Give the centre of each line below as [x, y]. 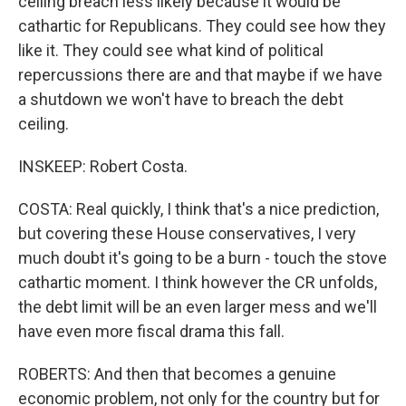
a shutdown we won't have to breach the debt [181, 100]
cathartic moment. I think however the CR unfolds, [198, 283]
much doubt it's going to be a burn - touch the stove [203, 258]
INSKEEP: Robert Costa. [103, 167]
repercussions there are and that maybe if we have [200, 75]
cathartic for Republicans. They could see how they [202, 26]
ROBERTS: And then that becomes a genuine [177, 374]
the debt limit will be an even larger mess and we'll [198, 307]
